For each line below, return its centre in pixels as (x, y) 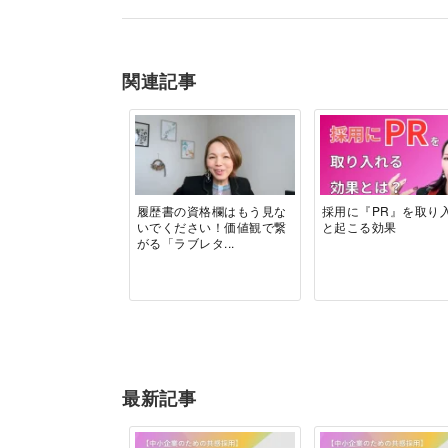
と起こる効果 (359, 227)
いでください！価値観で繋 (211, 227)
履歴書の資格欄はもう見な (211, 211)
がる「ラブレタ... (185, 243)
